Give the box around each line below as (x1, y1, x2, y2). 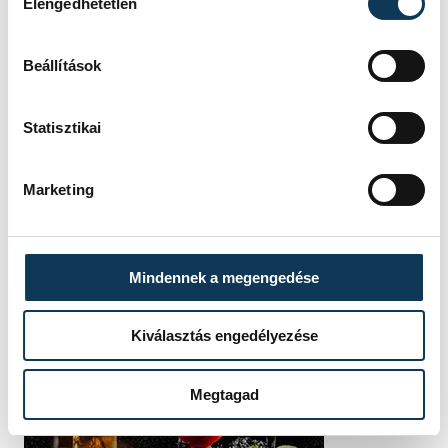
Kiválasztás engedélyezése (130, 327, 318, 345)
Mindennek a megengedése (129, 268, 319, 286)
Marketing (22, 180, 94, 198)
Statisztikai (22, 118, 102, 136)
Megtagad (189, 385, 259, 403)
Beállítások (22, 56, 102, 74)
